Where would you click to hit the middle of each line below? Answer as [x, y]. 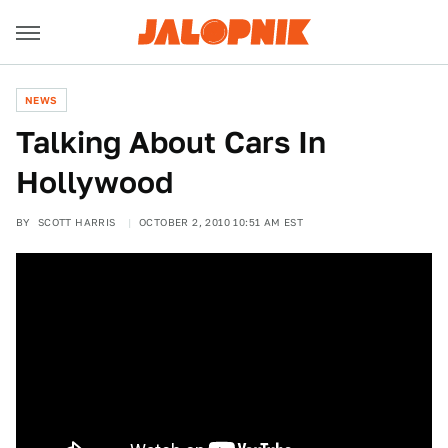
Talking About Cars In [171, 142]
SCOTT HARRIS [76, 222]
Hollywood [94, 182]
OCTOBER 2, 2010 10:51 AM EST [221, 222]
